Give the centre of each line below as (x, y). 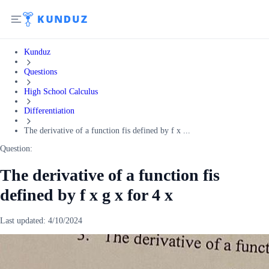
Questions (41, 71)
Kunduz (37, 52)
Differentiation (49, 111)
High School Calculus (61, 91)
